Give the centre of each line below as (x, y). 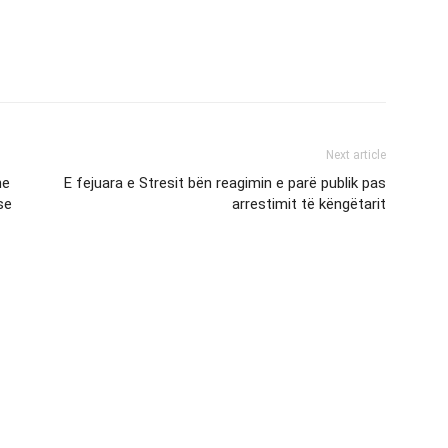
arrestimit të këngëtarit (309, 204)
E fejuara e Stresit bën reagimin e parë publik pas (225, 183)
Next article (356, 155)
